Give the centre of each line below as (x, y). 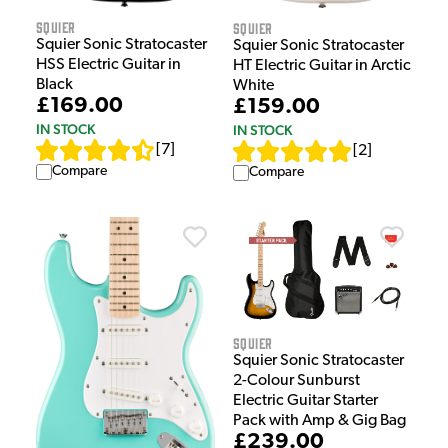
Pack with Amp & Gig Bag (319, 421)
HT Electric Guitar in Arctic (322, 65)
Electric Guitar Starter (305, 401)
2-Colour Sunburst (296, 381)
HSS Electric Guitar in (108, 65)
